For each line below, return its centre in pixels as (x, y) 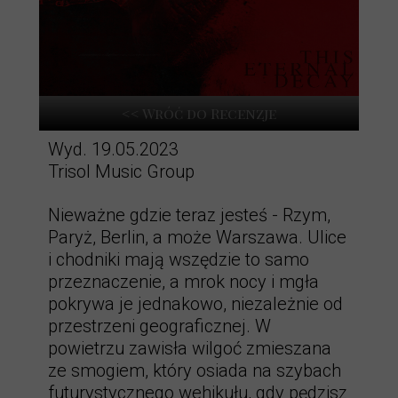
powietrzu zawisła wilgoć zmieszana (190, 348)
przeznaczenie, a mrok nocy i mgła (183, 282)
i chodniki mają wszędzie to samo (179, 259)
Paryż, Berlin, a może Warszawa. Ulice (197, 237)
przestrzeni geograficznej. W (159, 326)
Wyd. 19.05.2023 (113, 149)
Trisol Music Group (121, 171)
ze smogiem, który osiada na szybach (195, 370)
